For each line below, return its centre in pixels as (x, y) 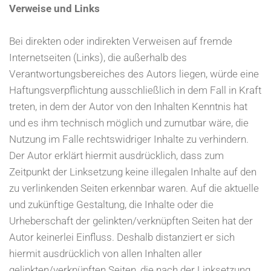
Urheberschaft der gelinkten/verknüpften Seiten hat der (131, 221)
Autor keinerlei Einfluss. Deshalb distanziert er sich (122, 237)
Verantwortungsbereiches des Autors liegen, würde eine (134, 74)
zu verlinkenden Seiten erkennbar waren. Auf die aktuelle (134, 188)
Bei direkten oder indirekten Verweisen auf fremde (121, 41)
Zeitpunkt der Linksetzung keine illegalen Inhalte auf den (133, 172)
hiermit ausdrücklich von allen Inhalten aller (106, 254)
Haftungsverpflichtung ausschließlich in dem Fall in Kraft (135, 90)
